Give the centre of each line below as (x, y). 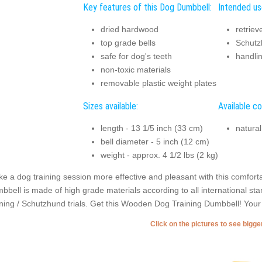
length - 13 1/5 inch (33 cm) (151, 128)
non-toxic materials (135, 70)
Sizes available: (110, 106)
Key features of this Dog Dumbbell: (147, 7)
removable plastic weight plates (158, 83)
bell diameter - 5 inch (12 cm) (155, 142)
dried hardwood (129, 30)
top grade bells (128, 43)
